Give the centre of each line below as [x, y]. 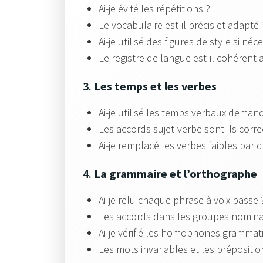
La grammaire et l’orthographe [176, 173]
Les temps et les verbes [155, 86]
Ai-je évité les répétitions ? [154, 9]
